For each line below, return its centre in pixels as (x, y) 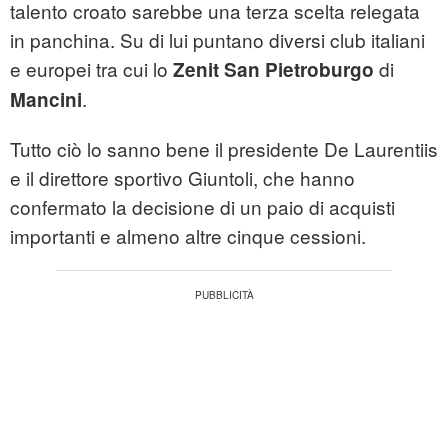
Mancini (46, 100)
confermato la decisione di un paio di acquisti (202, 207)
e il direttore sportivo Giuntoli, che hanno (182, 178)
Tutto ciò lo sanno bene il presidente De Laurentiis (224, 149)
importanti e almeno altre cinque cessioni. (188, 236)
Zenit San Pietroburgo (273, 70)
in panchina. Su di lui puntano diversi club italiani (217, 40)
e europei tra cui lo (91, 69)
